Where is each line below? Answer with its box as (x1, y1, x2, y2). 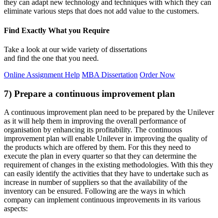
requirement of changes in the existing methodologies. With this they (4, 161, 213, 169)
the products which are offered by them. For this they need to (4, 143, 191, 152)
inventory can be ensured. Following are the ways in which (4, 187, 185, 196)
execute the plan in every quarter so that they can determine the (4, 152, 197, 161)
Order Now (140, 70, 175, 79)
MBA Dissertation (82, 70, 138, 79)
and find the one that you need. (4, 54, 99, 62)
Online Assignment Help (4, 70, 80, 79)
